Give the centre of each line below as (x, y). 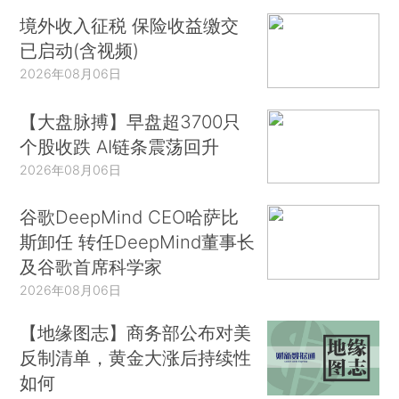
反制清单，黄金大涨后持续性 (136, 357)
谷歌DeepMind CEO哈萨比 (130, 217)
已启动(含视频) (80, 51)
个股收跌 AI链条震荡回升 (120, 146)
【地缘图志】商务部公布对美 (136, 332)
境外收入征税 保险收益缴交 (130, 26)
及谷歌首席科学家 (91, 267)
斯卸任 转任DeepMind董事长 (138, 242)
